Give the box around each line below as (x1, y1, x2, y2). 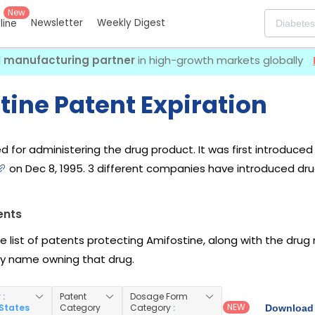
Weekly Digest (97, 16, 165, 30)
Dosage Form (129, 290, 188, 303)
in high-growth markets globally (135, 53, 306, 67)
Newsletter (31, 16, 83, 30)
